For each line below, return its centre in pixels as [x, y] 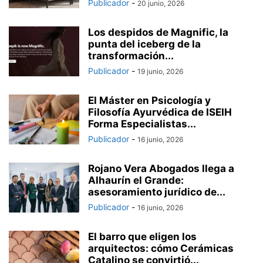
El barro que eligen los [142, 236]
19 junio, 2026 [160, 71]
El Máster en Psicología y [149, 100]
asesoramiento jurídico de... [157, 192]
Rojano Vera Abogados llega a [161, 168]
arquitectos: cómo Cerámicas [161, 248]
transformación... [131, 55]
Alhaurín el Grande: [136, 180]
